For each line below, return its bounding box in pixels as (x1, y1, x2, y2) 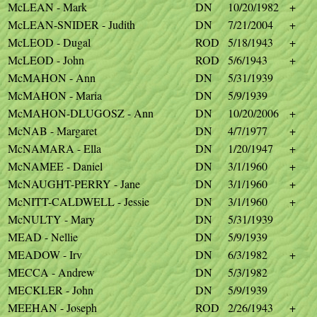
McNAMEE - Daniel (8, 158, 103, 173)
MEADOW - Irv (8, 247, 82, 262)
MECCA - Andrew (8, 265, 95, 279)
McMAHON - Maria (8, 88, 102, 103)
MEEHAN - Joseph (8, 300, 97, 315)
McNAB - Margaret (8, 123, 97, 138)
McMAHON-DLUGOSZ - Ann (8, 105, 154, 120)
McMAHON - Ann (8, 70, 96, 85)
